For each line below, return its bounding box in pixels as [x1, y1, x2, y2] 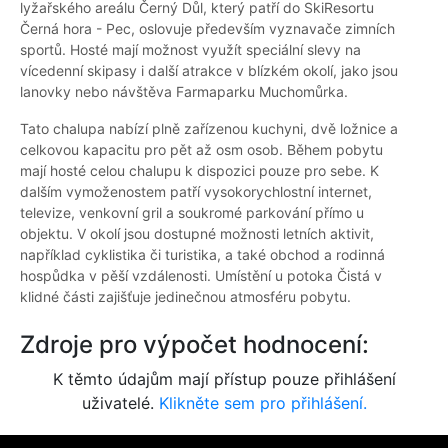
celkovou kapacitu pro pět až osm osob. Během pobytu [20, 141, 383, 159]
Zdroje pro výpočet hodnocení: [20, 330, 369, 360]
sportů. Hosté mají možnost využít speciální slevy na [20, 41, 361, 59]
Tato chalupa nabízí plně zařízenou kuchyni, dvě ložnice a [20, 120, 398, 138]
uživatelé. [81, 393, 159, 414]
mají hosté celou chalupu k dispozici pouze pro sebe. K [20, 162, 379, 180]
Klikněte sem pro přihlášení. [158, 393, 367, 414]
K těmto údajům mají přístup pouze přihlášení [52, 369, 396, 390]
